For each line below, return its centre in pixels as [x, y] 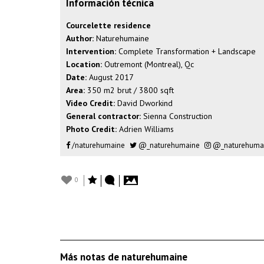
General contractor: [103, 116]
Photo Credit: [91, 129]
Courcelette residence [108, 25]
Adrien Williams [145, 129]
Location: [84, 64]
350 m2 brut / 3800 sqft [129, 90]
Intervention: [91, 51]
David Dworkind [144, 103]
